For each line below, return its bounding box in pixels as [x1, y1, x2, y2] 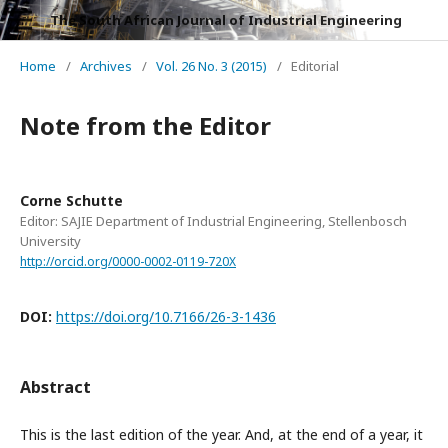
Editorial [291, 57, 339, 75]
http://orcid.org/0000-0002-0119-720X [20, 252, 236, 270]
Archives [80, 57, 132, 75]
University [20, 232, 81, 250]
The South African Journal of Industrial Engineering [50, 11, 402, 29]
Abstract [20, 375, 91, 398]
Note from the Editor [20, 109, 271, 142]
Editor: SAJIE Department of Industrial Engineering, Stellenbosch [20, 212, 407, 230]
